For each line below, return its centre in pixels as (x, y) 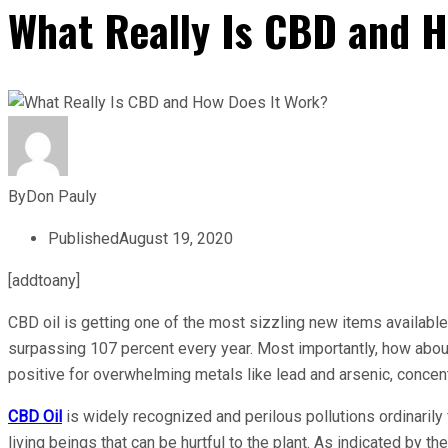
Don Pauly (61, 196)
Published (83, 238)
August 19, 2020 (176, 238)
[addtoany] (44, 280)
